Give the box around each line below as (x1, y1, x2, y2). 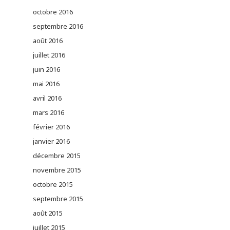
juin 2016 (33, 65, 60, 74)
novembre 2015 (33, 165, 81, 175)
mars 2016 (33, 108, 64, 118)
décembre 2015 (33, 151, 81, 161)
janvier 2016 (33, 137, 70, 146)
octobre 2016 (33, 7, 73, 17)
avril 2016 (33, 93, 62, 103)
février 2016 (33, 122, 70, 132)
